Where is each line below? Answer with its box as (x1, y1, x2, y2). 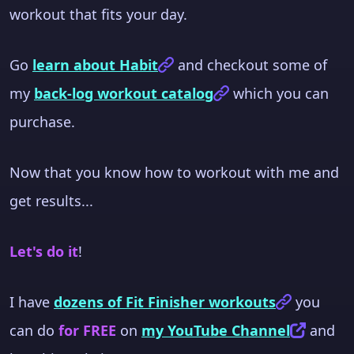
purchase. (9, 111, 75, 131)
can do (9, 320, 58, 340)
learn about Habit (32, 55, 158, 74)
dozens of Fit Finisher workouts (54, 292, 276, 311)
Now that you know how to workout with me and (9, 162, 339, 182)
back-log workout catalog (34, 83, 213, 103)
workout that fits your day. (9, 4, 187, 24)
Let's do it (9, 241, 78, 261)
